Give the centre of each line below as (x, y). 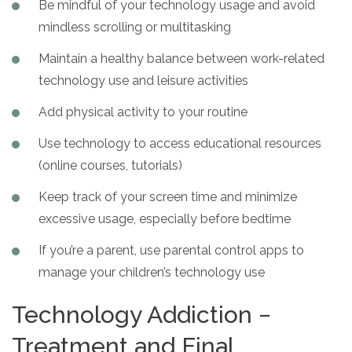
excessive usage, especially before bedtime (165, 218)
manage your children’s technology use (152, 272)
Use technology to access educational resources (180, 143)
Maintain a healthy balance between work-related (181, 58)
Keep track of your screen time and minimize (168, 196)
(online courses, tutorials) (110, 165)
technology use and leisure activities (143, 80)
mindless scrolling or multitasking (135, 27)
